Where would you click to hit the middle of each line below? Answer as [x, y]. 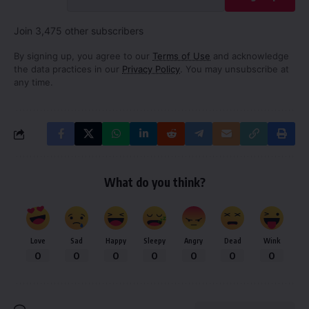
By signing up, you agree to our [83, 56]
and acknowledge [250, 56]
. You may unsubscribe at [235, 69]
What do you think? [154, 182]
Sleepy [154, 241]
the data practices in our [68, 69]
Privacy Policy [151, 69]
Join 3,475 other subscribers [79, 31]
